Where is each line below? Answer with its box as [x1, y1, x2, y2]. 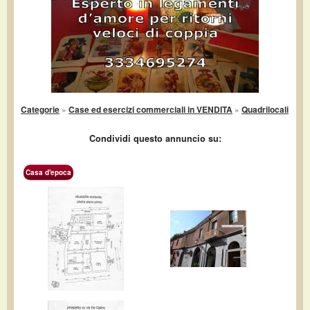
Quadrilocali [241, 103, 289, 116]
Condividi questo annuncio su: [89, 132, 221, 145]
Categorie [21, 103, 60, 116]
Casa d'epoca [26, 167, 71, 177]
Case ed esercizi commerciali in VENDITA [69, 103, 232, 116]
